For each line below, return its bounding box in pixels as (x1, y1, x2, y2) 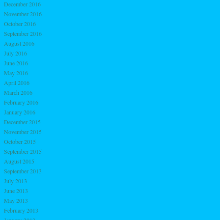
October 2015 (4, 137, 36, 145)
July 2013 (4, 176, 27, 185)
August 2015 (4, 157, 34, 165)
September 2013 (4, 166, 42, 175)
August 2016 (4, 39, 34, 47)
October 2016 (4, 19, 36, 27)
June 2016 (4, 58, 28, 67)
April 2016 (4, 78, 29, 86)
